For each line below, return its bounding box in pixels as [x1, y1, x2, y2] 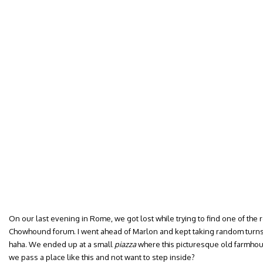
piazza [114, 240, 136, 249]
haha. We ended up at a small [9, 240, 114, 249]
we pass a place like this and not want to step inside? [9, 252, 195, 262]
